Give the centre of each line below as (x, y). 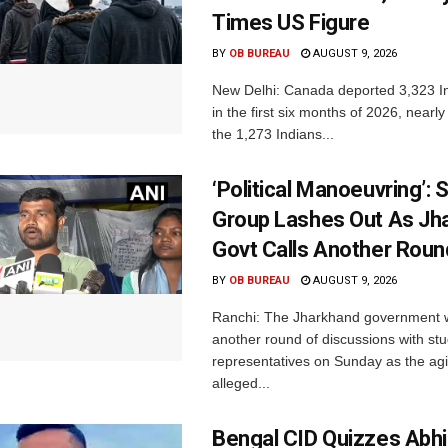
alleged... (241, 382)
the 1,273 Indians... (273, 133)
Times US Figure (291, 22)
